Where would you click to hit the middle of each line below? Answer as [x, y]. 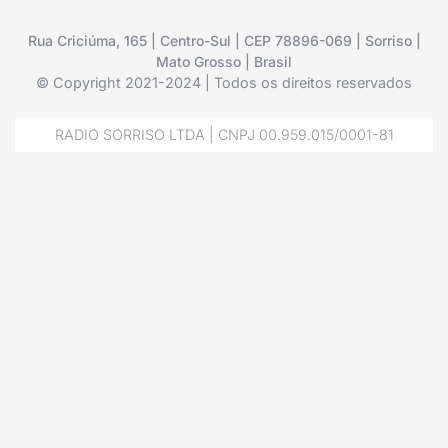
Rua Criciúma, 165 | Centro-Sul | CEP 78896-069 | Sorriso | [224, 40]
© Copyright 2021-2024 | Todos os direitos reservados [224, 82]
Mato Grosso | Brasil [224, 61]
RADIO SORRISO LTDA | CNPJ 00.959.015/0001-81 [224, 134]
